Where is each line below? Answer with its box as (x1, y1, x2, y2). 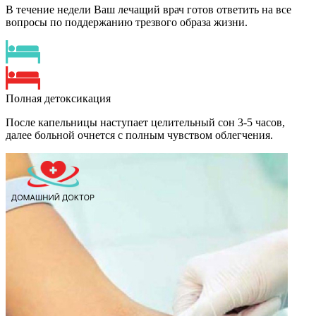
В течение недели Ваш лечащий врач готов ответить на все (6, 4, 291, 16)
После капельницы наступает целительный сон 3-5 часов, (6, 116, 285, 129)
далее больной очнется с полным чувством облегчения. (6, 129, 273, 142)
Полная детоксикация (6, 92, 111, 105)
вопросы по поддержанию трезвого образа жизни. (6, 16, 248, 29)
